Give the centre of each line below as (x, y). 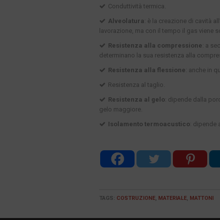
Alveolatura (126, 21)
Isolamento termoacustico (149, 124)
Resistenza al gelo (137, 100)
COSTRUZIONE (136, 198)
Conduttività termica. (137, 6)
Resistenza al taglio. (137, 85)
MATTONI (202, 198)
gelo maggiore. (121, 110)
